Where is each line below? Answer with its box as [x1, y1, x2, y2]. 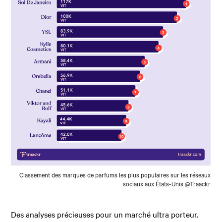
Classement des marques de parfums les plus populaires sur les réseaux [19, 170, 211, 179]
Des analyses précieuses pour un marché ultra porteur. [11, 209, 199, 220]
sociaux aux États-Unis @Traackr [123, 179, 211, 188]
